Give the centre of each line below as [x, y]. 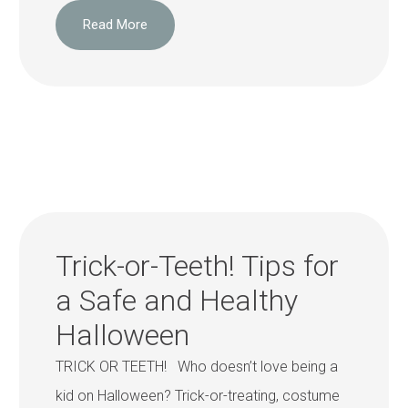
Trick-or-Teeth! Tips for [198, 265]
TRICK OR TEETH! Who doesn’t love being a [197, 366]
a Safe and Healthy [177, 300]
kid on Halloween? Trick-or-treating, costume [198, 395]
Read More [116, 24]
